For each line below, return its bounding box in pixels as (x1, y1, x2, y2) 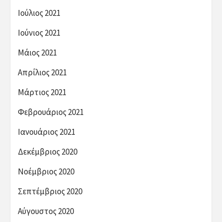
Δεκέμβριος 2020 (18, 146, 77, 157)
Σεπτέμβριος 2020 (18, 185, 82, 197)
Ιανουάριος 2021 (18, 126, 75, 137)
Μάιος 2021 (18, 47, 57, 58)
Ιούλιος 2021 (18, 7, 60, 18)
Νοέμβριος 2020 (18, 166, 74, 177)
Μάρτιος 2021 (18, 86, 66, 98)
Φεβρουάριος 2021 (18, 106, 84, 117)
